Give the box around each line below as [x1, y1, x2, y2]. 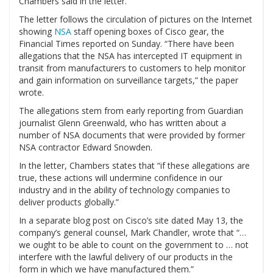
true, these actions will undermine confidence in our [19, 172, 222, 184]
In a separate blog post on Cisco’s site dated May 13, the [19, 214, 243, 227]
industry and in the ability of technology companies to [19, 184, 230, 196]
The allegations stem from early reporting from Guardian [19, 105, 243, 117]
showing [19, 26, 54, 38]
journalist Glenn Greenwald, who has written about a [19, 117, 226, 129]
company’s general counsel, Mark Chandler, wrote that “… [19, 227, 246, 239]
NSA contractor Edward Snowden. [19, 141, 152, 154]
